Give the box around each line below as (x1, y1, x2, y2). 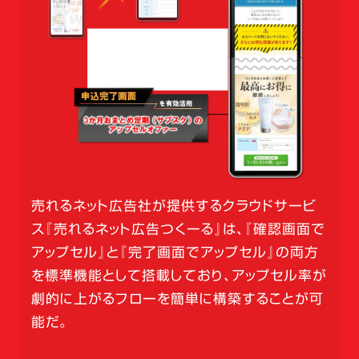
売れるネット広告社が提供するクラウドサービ (30, 199, 317, 213)
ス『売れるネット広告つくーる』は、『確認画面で (30, 222, 325, 236)
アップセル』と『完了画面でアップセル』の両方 (30, 245, 319, 260)
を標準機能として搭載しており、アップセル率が (30, 268, 327, 283)
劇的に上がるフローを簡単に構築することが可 (30, 292, 324, 306)
